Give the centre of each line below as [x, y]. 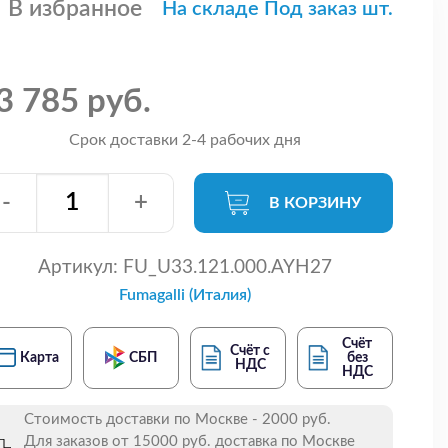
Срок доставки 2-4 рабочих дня [184, 139]
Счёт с [250, 350]
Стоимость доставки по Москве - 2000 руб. [177, 419]
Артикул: [77, 267]
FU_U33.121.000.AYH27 [224, 267]
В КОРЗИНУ [315, 202]
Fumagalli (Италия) [184, 294]
